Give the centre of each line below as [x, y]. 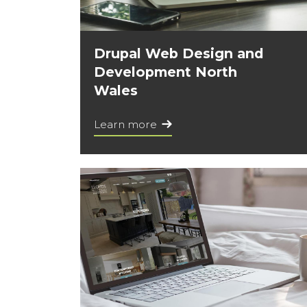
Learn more [125, 125]
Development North [165, 72]
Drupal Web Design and [179, 54]
